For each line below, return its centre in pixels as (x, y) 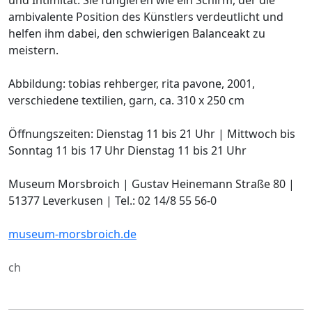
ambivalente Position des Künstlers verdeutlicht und (146, 16)
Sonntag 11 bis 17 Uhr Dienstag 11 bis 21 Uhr (127, 150)
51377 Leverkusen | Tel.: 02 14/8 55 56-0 (112, 200)
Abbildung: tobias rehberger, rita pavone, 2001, (132, 83)
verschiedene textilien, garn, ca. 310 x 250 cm (126, 100)
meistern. (33, 50)
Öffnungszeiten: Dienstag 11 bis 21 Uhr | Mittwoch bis (152, 133)
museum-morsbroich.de (72, 234)
